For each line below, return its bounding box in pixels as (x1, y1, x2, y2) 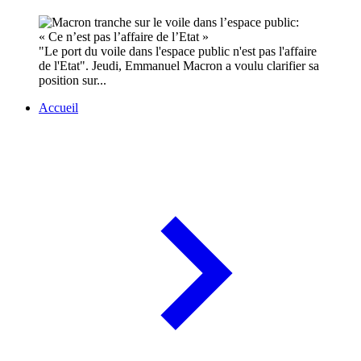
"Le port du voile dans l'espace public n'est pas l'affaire (39, 44, 317, 59)
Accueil (39, 101, 78, 115)
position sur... (39, 73, 106, 88)
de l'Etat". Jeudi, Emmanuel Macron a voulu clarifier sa (39, 59, 319, 73)
